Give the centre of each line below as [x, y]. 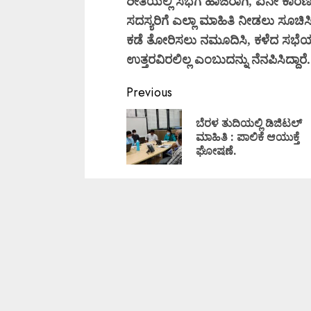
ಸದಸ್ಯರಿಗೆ [149, 20]
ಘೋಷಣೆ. [216, 151]
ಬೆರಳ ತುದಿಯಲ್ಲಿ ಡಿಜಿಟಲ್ [249, 123]
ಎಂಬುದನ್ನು [223, 59]
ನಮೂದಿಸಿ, [227, 40]
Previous [149, 92]
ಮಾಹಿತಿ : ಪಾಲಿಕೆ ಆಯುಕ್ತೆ [247, 137]
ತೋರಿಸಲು [173, 40]
